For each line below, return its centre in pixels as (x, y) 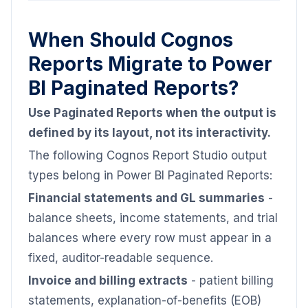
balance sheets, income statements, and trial (153, 218)
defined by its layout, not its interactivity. (150, 133)
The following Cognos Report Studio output (147, 155)
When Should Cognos (131, 40)
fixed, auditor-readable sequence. (121, 258)
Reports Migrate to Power (150, 64)
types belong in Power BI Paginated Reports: (150, 175)
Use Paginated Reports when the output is (152, 113)
